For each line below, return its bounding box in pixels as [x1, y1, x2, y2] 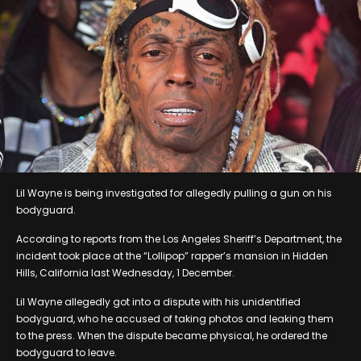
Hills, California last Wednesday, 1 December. [16, 265, 234, 280]
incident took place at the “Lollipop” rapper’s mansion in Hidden [16, 248, 328, 263]
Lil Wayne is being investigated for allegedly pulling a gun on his [16, 185, 332, 200]
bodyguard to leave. [16, 345, 117, 359]
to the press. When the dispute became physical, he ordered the [16, 328, 327, 342]
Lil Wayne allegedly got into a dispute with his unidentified [16, 294, 301, 309]
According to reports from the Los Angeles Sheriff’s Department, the [16, 231, 342, 246]
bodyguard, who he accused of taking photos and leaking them [16, 311, 334, 326]
